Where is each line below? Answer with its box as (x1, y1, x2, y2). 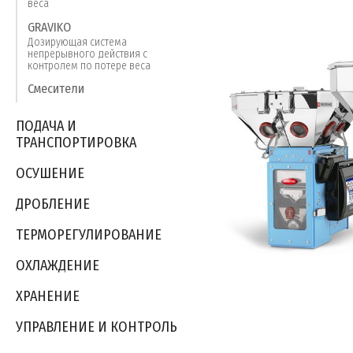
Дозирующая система (28, 35, 127, 49)
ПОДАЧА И (16, 117, 76, 136)
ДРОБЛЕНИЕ (16, 195, 90, 214)
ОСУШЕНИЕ (16, 165, 84, 183)
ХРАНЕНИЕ (16, 288, 80, 306)
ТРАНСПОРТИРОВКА (16, 134, 136, 152)
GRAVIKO (28, 19, 71, 35)
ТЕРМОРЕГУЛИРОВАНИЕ (16, 226, 162, 244)
